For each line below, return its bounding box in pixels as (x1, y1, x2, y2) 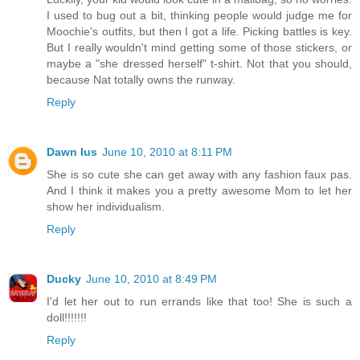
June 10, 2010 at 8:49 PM (86, 272, 217, 285)
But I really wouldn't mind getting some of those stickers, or (47, 40, 352, 54)
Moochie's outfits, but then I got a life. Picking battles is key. (47, 24, 352, 38)
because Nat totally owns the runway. (47, 72, 235, 86)
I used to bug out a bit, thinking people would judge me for (47, 8, 352, 22)
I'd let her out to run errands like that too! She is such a (47, 294, 352, 308)
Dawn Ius (47, 145, 97, 158)
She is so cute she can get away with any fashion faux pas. (47, 167, 352, 181)
